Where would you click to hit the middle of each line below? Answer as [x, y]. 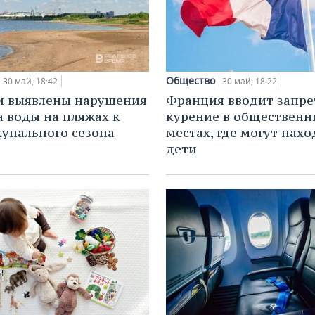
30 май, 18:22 [250, 81]
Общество [191, 80]
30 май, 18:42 [30, 81]
